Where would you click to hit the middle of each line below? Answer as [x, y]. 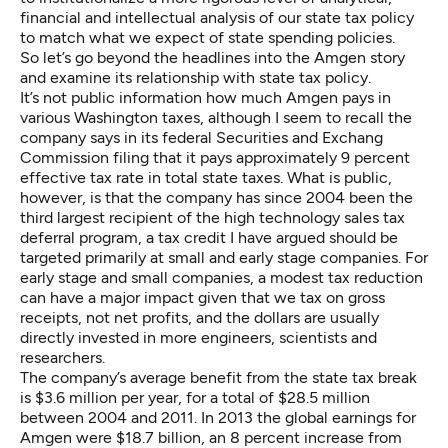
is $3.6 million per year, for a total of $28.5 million [195, 397]
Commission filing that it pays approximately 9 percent [215, 157]
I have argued [277, 237]
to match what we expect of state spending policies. [207, 37]
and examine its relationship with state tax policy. [195, 77]
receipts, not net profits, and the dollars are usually [199, 317]
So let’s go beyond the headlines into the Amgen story [212, 57]
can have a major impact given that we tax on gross [202, 297]
